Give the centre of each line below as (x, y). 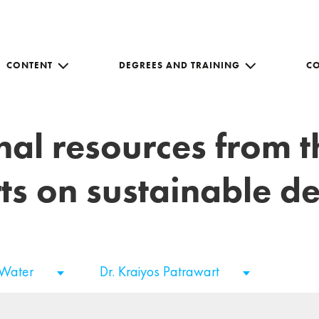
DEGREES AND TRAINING (179, 65)
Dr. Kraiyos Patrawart (161, 271)
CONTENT (30, 65)
